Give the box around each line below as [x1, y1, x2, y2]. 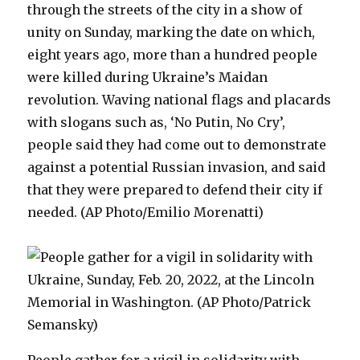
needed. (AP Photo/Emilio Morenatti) [27, 204, 264, 220]
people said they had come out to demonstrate [27, 137, 327, 153]
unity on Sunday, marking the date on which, [27, 24, 316, 40]
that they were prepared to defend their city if [27, 182, 323, 198]
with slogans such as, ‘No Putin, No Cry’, [27, 114, 286, 130]
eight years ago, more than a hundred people [27, 47, 318, 63]
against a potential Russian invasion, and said [27, 159, 326, 175]
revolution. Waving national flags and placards [27, 92, 332, 108]
